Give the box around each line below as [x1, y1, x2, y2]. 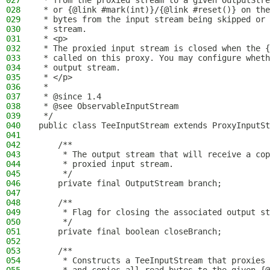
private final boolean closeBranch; [39, 227, 222, 236]
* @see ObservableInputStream [39, 101, 178, 111]
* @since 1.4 [39, 92, 101, 101]
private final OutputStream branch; [39, 178, 222, 188]
